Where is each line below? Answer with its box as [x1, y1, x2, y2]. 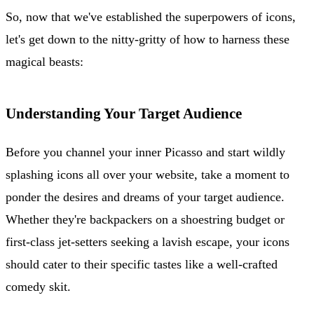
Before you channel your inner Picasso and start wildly [6, 144, 285, 159]
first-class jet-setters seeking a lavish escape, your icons [6, 234, 289, 249]
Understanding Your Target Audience [6, 104, 242, 122]
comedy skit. [6, 279, 71, 294]
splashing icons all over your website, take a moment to [6, 167, 289, 182]
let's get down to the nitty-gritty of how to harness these [6, 32, 289, 46]
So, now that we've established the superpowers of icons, [6, 9, 296, 24]
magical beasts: [6, 54, 83, 69]
